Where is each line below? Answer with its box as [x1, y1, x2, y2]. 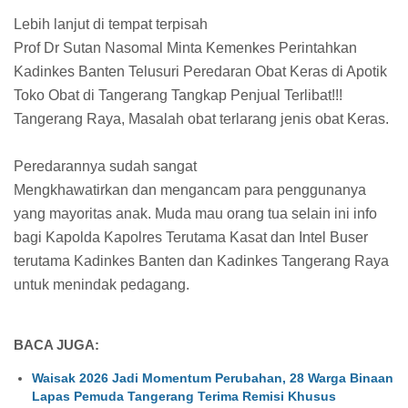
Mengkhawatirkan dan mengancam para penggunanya [14, 181, 366, 198]
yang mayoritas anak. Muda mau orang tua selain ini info [14, 205, 377, 221]
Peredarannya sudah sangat [14, 158, 197, 174]
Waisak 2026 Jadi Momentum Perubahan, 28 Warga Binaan [32, 370, 393, 385]
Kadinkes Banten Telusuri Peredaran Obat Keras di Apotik [14, 63, 387, 79]
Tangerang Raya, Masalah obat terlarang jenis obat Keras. [14, 110, 393, 127]
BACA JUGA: [14, 337, 99, 353]
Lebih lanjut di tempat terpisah [14, 15, 211, 32]
